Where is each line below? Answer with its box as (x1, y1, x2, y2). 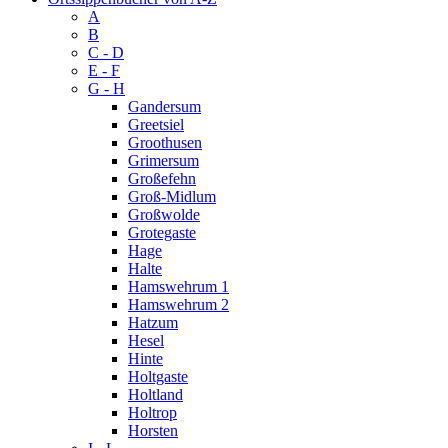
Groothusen (128, 134, 202, 152)
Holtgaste (128, 368, 188, 386)
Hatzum (128, 314, 178, 332)
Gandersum (128, 98, 201, 116)
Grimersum (128, 152, 199, 170)
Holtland (128, 386, 183, 404)
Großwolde (128, 206, 200, 224)
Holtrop (128, 404, 177, 422)
